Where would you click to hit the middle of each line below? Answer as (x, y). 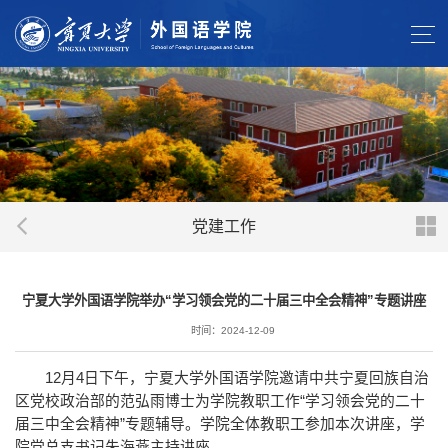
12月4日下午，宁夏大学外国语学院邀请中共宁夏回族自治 (236, 377)
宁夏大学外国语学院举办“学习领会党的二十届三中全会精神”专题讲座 (224, 300)
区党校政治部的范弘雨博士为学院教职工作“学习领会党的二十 (220, 400)
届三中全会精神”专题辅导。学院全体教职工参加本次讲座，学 (220, 423)
